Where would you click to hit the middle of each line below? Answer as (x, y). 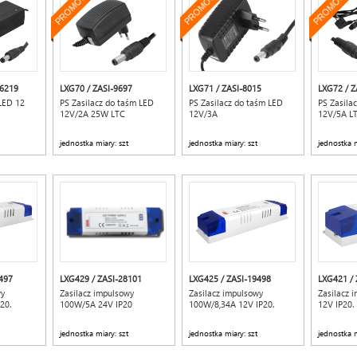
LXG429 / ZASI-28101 (100, 279)
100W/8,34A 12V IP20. (231, 304)
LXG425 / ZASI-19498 (229, 279)
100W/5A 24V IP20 (96, 304)
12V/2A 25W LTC (92, 114)
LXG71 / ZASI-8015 (225, 88)
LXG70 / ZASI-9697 (96, 88)
